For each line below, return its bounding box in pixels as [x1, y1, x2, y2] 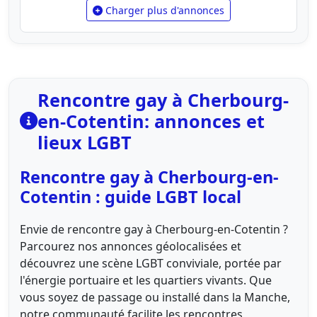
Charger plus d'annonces [103, 3, 224, 17]
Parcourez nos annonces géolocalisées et [20, 238, 241, 254]
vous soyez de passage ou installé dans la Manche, [20, 289, 290, 305]
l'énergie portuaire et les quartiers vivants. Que [20, 272, 272, 288]
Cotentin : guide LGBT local [20, 185, 241, 208]
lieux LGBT [38, 129, 132, 154]
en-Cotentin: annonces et [38, 108, 265, 133]
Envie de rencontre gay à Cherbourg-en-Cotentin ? [20, 221, 288, 237]
